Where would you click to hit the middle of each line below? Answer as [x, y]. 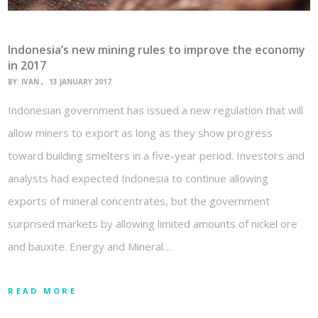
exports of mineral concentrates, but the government [139, 201]
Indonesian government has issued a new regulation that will [156, 110]
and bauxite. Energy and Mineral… [90, 246]
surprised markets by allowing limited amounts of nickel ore [153, 223]
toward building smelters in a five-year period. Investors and [157, 155]
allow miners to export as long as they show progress [141, 132]
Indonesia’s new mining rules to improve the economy [157, 50]
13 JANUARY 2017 [81, 82]
